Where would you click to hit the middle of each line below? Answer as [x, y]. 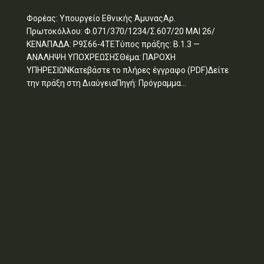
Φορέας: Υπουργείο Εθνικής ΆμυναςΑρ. [101, 18]
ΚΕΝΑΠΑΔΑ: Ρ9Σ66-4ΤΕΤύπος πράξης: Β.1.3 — [113, 44]
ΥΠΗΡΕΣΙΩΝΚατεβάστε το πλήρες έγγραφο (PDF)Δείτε [127, 70]
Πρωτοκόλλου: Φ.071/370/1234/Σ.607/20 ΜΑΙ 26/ [121, 31]
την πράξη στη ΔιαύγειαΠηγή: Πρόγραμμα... [106, 83]
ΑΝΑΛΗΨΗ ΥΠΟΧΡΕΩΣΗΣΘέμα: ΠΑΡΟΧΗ [101, 57]
